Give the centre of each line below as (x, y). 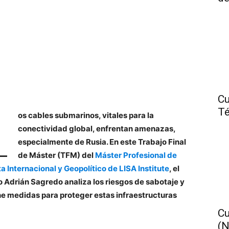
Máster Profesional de (136, 155)
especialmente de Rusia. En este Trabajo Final (102, 142)
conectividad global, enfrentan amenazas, (96, 129)
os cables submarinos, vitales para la (86, 115)
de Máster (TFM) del (56, 155)
